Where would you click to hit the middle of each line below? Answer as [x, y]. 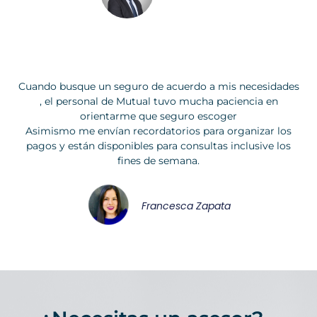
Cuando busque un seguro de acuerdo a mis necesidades [158, 87]
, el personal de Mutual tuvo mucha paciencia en [158, 102]
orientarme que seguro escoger [158, 116]
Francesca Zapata [186, 206]
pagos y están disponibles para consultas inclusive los [158, 146]
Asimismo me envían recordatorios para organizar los [158, 131]
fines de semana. [158, 161]
